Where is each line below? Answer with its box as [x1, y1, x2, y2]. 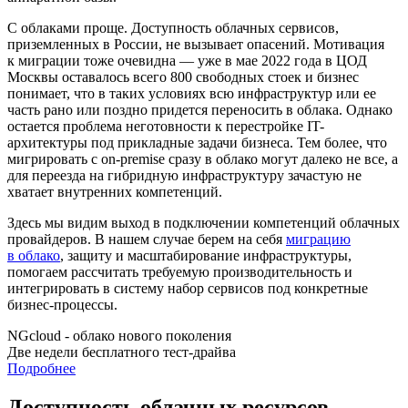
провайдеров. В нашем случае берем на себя [7, 230, 286, 247]
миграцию [286, 230, 351, 247]
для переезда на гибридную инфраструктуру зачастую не [7, 167, 362, 183]
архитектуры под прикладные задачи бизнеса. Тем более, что [7, 134, 387, 150]
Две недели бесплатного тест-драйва [7, 343, 236, 360]
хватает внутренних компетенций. [7, 183, 222, 199]
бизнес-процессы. [7, 296, 117, 312]
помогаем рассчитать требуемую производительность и [7, 263, 352, 280]
